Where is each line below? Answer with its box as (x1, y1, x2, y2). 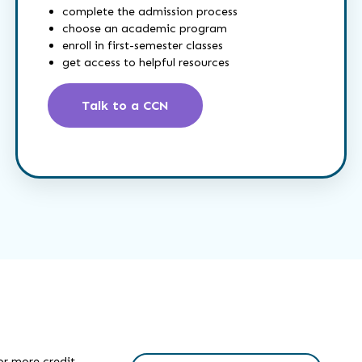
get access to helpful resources (62, 54, 230, 69)
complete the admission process (62, 3, 238, 19)
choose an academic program (62, 20, 228, 36)
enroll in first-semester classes (62, 37, 224, 53)
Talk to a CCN (82, 97, 170, 113)
